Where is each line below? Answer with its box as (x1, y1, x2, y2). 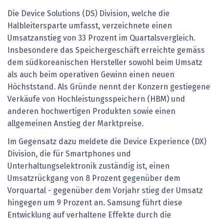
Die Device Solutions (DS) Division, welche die (7, 9, 170, 18)
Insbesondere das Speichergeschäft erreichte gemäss (7, 46, 205, 54)
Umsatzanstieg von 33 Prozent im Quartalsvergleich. (7, 34, 196, 42)
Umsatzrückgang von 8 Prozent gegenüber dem (7, 175, 180, 183)
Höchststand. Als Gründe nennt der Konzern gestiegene (7, 83, 210, 91)
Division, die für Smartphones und (7, 150, 131, 158)
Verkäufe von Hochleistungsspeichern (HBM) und (7, 95, 185, 103)
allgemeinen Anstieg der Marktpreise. (7, 119, 144, 128)
